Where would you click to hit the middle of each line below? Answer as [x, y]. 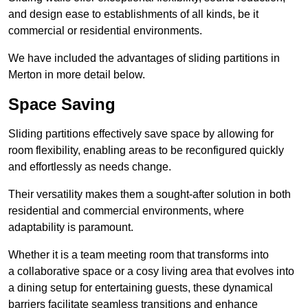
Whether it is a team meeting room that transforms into [139, 255]
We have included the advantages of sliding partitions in [144, 58]
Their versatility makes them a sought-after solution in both [150, 195]
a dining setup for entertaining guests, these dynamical [141, 288]
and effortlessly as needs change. [90, 167]
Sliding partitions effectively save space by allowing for [141, 134]
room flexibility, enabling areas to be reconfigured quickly [146, 151]
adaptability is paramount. [71, 228]
